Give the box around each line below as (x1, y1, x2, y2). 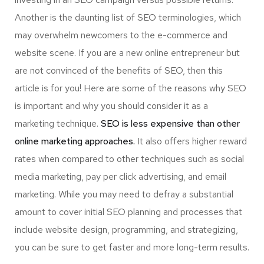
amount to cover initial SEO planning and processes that (15, 206, 242, 218)
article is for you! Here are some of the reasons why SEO (15, 82, 246, 94)
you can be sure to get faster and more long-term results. (15, 241, 249, 253)
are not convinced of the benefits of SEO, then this (15, 64, 223, 77)
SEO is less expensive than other (101, 117, 240, 130)
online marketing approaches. (15, 135, 135, 147)
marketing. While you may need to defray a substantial (15, 188, 233, 200)
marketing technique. (15, 117, 101, 130)
